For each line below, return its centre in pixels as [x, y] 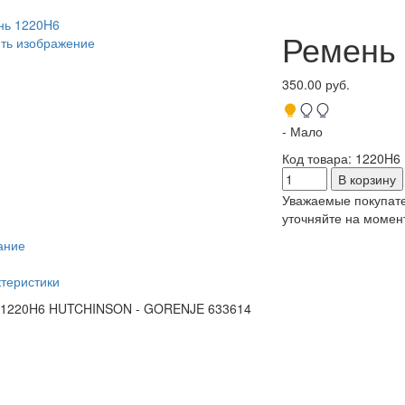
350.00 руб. [316, 85]
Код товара [316, 159]
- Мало [303, 132]
